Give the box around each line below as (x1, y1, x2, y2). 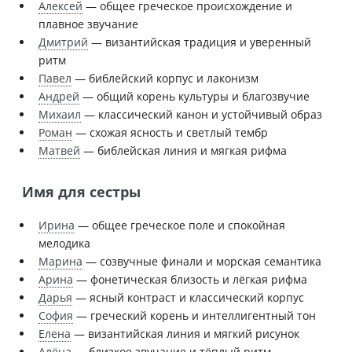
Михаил (38, 107, 81, 123)
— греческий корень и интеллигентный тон (73, 307, 316, 323)
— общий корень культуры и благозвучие (79, 89, 310, 104)
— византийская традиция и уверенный (88, 35, 311, 50)
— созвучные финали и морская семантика (82, 253, 321, 269)
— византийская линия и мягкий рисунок (71, 325, 299, 341)
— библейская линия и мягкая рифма (80, 143, 287, 159)
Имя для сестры (22, 182, 141, 202)
